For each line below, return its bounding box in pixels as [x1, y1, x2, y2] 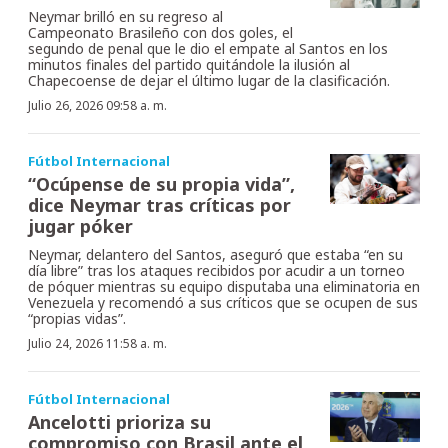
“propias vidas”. [28, 308, 126, 328]
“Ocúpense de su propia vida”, [28, 171, 295, 196]
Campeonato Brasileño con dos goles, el [28, 22, 293, 42]
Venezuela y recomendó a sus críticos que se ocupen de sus [28, 292, 418, 312]
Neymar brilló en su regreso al [28, 6, 223, 26]
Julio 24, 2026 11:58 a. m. [28, 334, 167, 352]
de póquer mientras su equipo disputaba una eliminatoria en [28, 276, 420, 296]
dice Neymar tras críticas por [28, 192, 291, 217]
